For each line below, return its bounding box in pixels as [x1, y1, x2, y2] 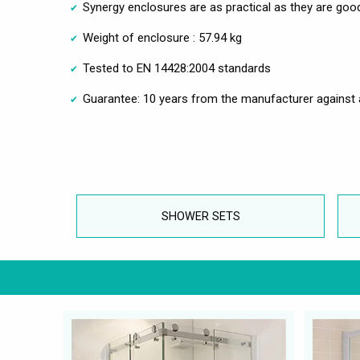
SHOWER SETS [161, 209, 240, 223]
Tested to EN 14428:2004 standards [83, 60, 271, 76]
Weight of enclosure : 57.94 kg [83, 30, 242, 45]
